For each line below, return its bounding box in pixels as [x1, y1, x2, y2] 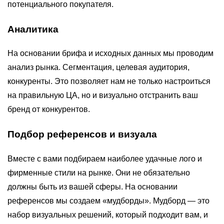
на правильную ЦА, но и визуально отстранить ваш [7, 91, 198, 100]
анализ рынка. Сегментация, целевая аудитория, [7, 63, 189, 72]
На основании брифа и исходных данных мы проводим [7, 49, 213, 58]
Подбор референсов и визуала [7, 129, 157, 140]
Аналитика [7, 23, 58, 34]
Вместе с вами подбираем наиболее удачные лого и [7, 154, 202, 163]
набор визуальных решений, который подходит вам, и [7, 210, 208, 219]
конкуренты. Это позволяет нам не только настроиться [7, 77, 210, 86]
